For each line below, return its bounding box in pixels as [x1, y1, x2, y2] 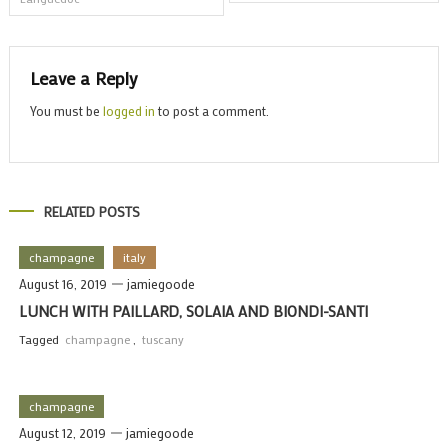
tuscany [141, 330, 184, 347]
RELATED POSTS [43, 201, 140, 221]
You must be [29, 101, 103, 119]
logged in [102, 101, 155, 119]
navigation [7, 4, 146, 44]
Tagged [18, 330, 62, 347]
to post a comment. [154, 101, 269, 119]
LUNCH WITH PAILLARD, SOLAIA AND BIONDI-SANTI [18, 300, 368, 321]
